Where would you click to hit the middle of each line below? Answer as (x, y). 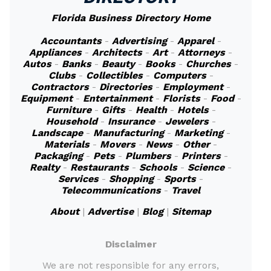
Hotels (193, 110)
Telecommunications (111, 190)
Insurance (131, 121)
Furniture (68, 110)
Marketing (198, 133)
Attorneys (201, 52)
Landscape (57, 133)
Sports (180, 179)
